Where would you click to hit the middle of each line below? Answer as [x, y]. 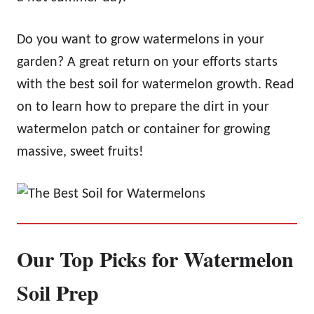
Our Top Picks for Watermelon [155, 259]
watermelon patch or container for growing [143, 130]
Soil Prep [58, 292]
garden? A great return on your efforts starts [147, 62]
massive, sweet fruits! [80, 152]
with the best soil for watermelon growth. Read [156, 85]
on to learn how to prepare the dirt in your [143, 107]
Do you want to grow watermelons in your [141, 40]
